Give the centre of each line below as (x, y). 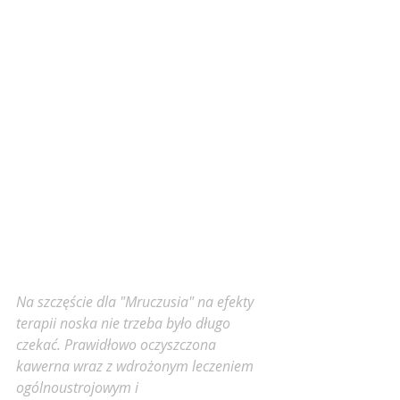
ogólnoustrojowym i (79, 388)
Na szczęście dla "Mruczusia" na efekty (137, 302)
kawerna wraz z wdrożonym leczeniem (137, 367)
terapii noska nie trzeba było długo (125, 324)
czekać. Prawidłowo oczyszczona (118, 345)
